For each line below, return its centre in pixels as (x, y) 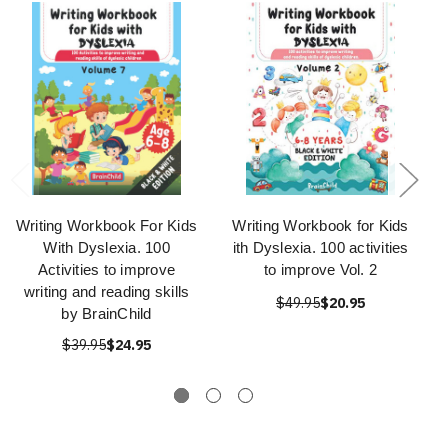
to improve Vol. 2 (320, 270)
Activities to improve (106, 270)
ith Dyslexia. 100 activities (320, 248)
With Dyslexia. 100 (106, 248)
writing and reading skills (106, 292)
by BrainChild (106, 314)
